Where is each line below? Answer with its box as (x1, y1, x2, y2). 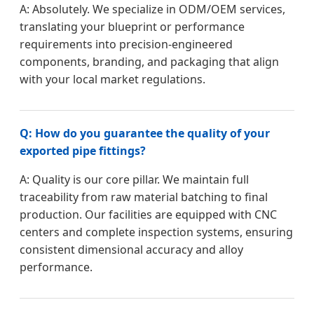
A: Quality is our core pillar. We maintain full (20, 172, 249, 188)
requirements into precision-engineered (20, 36, 233, 53)
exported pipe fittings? (20, 143, 146, 159)
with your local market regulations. (20, 71, 205, 88)
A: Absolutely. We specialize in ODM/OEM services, (20, 1, 285, 18)
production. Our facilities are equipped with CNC (20, 207, 277, 223)
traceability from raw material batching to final (20, 189, 268, 205)
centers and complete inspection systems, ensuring (20, 224, 293, 240)
